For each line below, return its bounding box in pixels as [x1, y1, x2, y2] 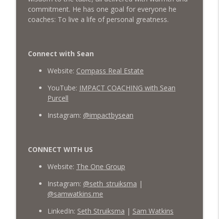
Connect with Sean [27, 48, 96, 58]
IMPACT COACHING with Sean [79, 83, 175, 92]
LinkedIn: [47, 206, 77, 216]
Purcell [47, 93, 68, 103]
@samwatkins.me [47, 189, 103, 198]
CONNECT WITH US [27, 144, 93, 154]
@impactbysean [83, 110, 133, 120]
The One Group [76, 161, 125, 171]
